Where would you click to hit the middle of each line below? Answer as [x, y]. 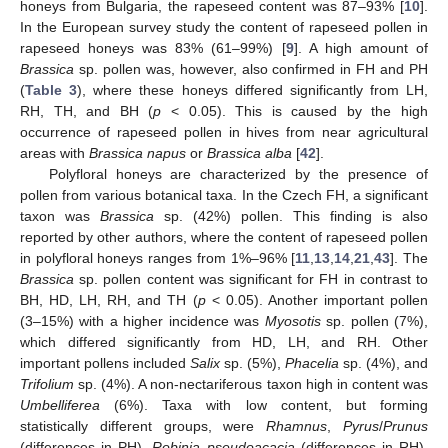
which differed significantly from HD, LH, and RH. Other [224, 342]
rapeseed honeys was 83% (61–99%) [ [153, 48]
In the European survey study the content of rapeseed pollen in [224, 27]
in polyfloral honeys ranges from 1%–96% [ [158, 258]
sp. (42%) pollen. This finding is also [291, 216]
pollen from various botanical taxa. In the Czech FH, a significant [224, 195]
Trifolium [47, 384]
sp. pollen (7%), [374, 321]
